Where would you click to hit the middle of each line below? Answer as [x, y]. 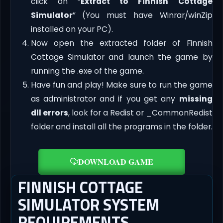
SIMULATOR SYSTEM [88, 205]
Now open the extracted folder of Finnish [121, 43]
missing [196, 99]
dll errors [49, 113]
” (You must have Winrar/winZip [142, 15]
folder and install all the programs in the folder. [121, 127]
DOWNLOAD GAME [115, 162]
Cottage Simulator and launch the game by [121, 57]
